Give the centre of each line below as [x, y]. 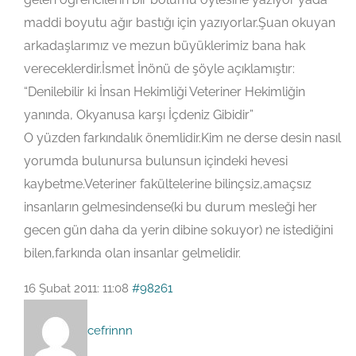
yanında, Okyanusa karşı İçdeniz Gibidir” [139, 115]
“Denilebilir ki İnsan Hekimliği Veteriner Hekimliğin [164, 92]
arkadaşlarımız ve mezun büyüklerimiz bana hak [164, 46]
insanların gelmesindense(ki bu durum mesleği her [170, 207]
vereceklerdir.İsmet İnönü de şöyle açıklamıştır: [159, 69]
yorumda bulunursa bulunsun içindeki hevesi [156, 161]
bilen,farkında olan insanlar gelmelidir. [132, 253]
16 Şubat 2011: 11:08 [76, 288]
